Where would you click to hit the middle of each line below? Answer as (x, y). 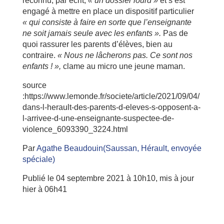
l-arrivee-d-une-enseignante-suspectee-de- (98, 118)
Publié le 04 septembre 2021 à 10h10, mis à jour (108, 178)
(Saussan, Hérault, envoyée (152, 148)
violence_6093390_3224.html (75, 129)
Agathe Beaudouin (69, 148)
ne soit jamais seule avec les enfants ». (92, 33)
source (34, 85)
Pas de (175, 33)
